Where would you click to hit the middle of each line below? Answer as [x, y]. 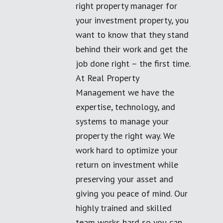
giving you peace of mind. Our [132, 193]
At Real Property [107, 78]
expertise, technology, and [125, 107]
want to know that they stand [132, 35]
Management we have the [125, 92]
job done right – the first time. [133, 63]
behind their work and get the [132, 49]
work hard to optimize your [127, 150]
